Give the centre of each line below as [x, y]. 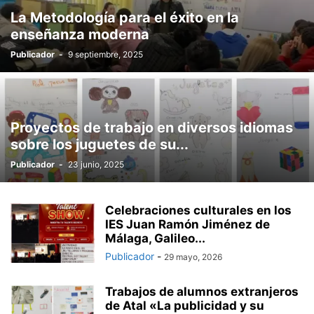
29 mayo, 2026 [193, 257]
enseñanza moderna [80, 34]
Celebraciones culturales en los [198, 210]
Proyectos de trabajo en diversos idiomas [152, 128]
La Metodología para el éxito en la [125, 18]
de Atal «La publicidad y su [185, 306]
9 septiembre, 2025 [105, 54]
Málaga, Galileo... [155, 238]
